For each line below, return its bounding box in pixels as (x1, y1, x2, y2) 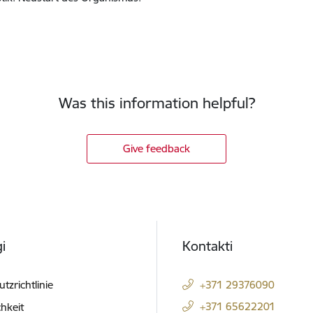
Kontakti (182, 237, 233, 254)
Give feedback (123, 141, 190, 155)
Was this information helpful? (58, 94, 255, 112)
